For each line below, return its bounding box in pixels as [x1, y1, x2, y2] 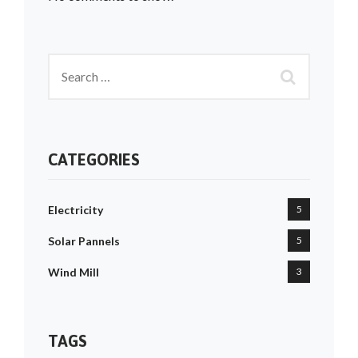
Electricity [48, 203, 103, 217]
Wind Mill [48, 265, 99, 280]
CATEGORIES [48, 150, 140, 169]
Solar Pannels [48, 234, 120, 249]
